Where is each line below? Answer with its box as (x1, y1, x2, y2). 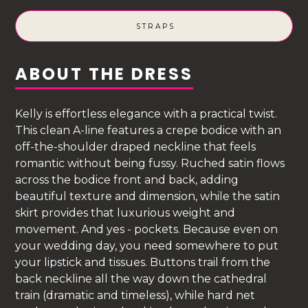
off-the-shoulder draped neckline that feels (15, 140, 256, 153)
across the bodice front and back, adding (15, 173, 239, 186)
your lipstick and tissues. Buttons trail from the (15, 255, 271, 269)
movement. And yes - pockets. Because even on (15, 222, 278, 236)
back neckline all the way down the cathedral (15, 272, 267, 285)
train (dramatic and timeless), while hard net (15, 288, 256, 302)
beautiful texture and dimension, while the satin (15, 189, 280, 203)
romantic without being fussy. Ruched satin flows (15, 156, 285, 170)
